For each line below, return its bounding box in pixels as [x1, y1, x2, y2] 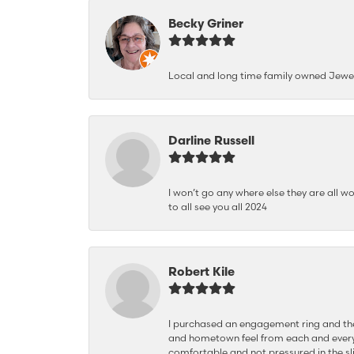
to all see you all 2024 [168, 201, 267, 213]
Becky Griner [168, 16, 243, 31]
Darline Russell [168, 133, 254, 148]
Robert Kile [168, 264, 235, 279]
